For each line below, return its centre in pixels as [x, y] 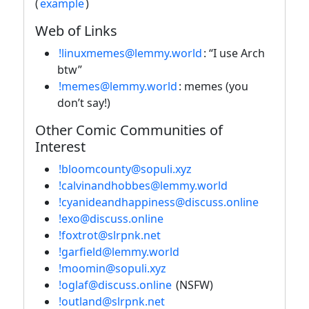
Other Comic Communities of [129, 130]
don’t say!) [84, 102]
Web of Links [76, 30]
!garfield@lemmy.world [119, 251]
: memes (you [213, 86]
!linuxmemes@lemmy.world [130, 53]
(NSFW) [193, 285]
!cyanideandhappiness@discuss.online [159, 202]
